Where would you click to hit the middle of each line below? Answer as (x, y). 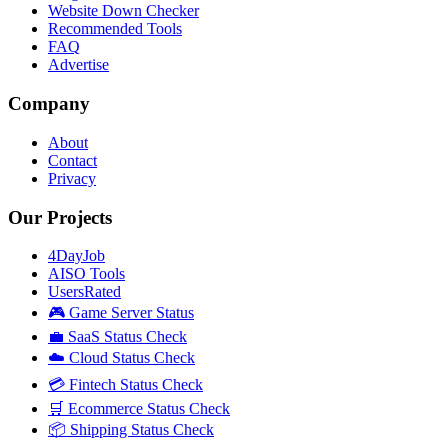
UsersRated (84, 292)
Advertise (78, 65)
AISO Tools (86, 274)
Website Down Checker (123, 11)
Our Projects (60, 217)
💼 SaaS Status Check (117, 337)
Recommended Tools (115, 29)
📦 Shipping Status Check (131, 430)
